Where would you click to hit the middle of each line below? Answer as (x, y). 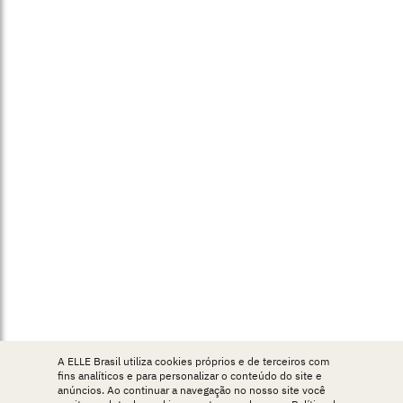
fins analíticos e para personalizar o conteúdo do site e (190, 376)
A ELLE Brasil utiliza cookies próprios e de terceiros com (193, 361)
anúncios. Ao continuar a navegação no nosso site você (192, 390)
